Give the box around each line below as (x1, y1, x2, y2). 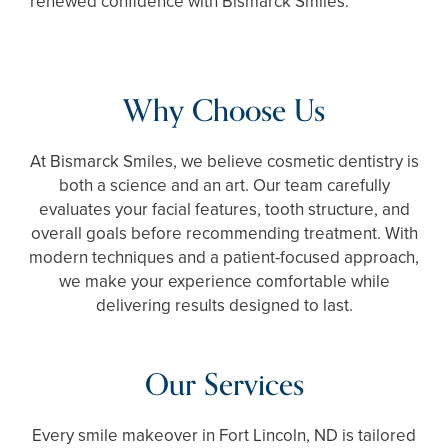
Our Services (144, 361, 304, 411)
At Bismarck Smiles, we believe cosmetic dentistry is (29, 149, 419, 175)
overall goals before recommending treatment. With (30, 221, 418, 247)
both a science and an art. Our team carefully (58, 173, 390, 199)
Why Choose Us (123, 87, 325, 137)
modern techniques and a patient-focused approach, (29, 245, 419, 271)
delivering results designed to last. (95, 293, 353, 319)
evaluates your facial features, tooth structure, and (38, 197, 410, 223)
